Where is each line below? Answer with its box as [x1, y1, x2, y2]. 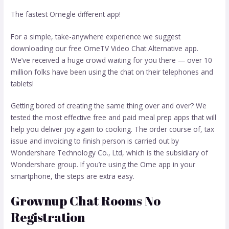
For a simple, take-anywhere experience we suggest [11, 31, 181, 41]
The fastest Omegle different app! [11, 9, 121, 19]
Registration [11, 208, 85, 225]
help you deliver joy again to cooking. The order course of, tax [11, 124, 215, 134]
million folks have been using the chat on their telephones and [11, 66, 214, 77]
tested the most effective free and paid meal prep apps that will [11, 112, 217, 123]
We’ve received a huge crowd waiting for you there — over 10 [11, 55, 213, 65]
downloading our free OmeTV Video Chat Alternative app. [11, 43, 199, 53]
